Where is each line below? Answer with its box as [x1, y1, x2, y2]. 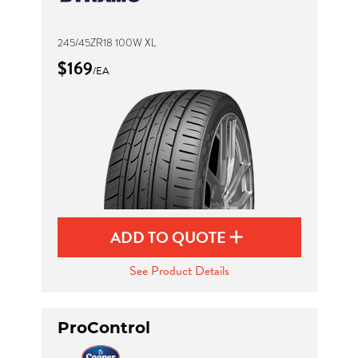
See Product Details [129, 261, 229, 280]
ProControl [57, 318, 150, 337]
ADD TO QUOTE [110, 225, 229, 249]
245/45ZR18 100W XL [57, 35, 157, 50]
